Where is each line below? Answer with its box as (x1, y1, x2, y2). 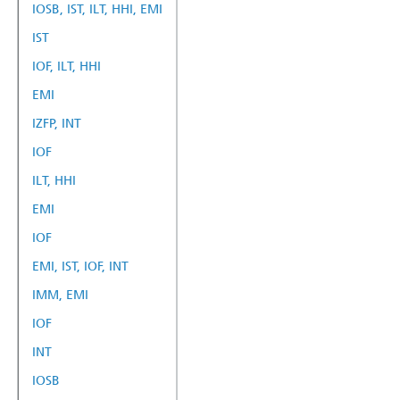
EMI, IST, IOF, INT (32, 258, 129, 274)
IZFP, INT (32, 115, 81, 131)
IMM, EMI (32, 287, 88, 303)
